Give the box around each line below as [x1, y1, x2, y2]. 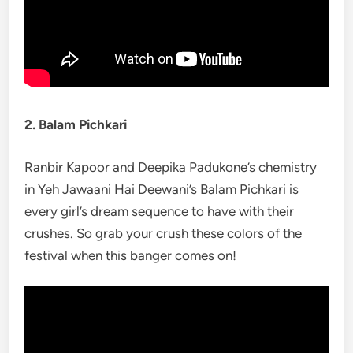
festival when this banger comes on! [24, 247, 237, 263]
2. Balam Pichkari [24, 117, 128, 132]
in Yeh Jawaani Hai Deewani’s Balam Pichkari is [24, 180, 299, 197]
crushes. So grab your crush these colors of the [24, 225, 303, 241]
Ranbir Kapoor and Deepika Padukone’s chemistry [24, 158, 318, 175]
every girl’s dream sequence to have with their [24, 203, 295, 219]
